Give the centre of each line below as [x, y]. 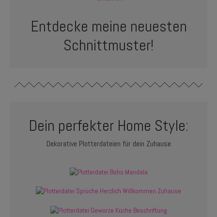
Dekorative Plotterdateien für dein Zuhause [108, 144]
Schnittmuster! [108, 45]
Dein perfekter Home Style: [108, 125]
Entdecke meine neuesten [108, 26]
